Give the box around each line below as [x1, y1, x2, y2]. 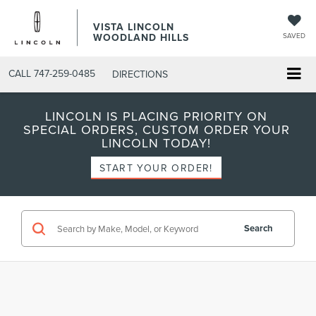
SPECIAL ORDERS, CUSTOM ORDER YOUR [23, 121, 290, 139]
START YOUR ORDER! [99, 161, 213, 176]
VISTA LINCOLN [93, 20, 174, 34]
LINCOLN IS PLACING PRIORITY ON [45, 107, 267, 126]
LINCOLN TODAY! [102, 134, 211, 152]
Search [244, 221, 273, 236]
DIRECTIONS [112, 66, 168, 81]
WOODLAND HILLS [93, 30, 189, 44]
